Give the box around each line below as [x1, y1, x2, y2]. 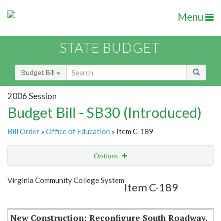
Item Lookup [10, 192, 49, 201]
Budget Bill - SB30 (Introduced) [7, 104, 202, 121]
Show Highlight [57, 172, 103, 180]
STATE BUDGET [60, 39, 160, 56]
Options [94, 152, 119, 160]
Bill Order [7, 127, 39, 136]
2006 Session [7, 90, 57, 101]
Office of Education [46, 127, 110, 136]
